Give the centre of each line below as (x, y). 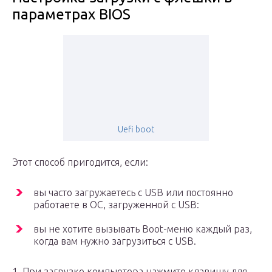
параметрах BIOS (71, 15)
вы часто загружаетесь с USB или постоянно (133, 193)
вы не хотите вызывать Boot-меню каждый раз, (143, 229)
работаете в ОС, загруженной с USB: (116, 205)
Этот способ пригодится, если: (80, 162)
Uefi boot (136, 130)
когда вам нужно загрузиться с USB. (115, 241)
